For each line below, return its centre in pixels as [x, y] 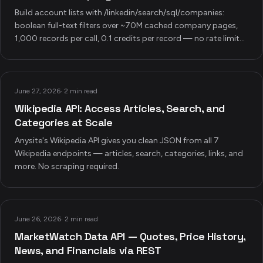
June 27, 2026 [38, 91]
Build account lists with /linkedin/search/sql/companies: [119, 13]
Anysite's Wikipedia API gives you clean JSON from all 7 [117, 141]
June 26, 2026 [38, 219]
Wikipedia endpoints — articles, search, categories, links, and [129, 154]
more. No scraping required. [67, 166]
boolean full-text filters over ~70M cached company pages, [126, 26]
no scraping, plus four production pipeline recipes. [109, 51]
